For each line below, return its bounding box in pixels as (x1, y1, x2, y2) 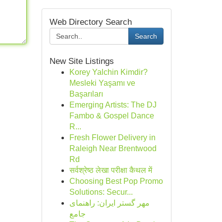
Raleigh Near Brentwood (69, 144, 157, 153)
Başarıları (69, 90, 103, 98)
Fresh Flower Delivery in (69, 133, 156, 142)
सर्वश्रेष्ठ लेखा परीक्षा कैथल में (69, 166, 152, 174)
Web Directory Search (49, 17, 132, 27)
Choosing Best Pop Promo (69, 177, 163, 185)
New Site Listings (49, 56, 114, 66)
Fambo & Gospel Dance (69, 111, 154, 120)
